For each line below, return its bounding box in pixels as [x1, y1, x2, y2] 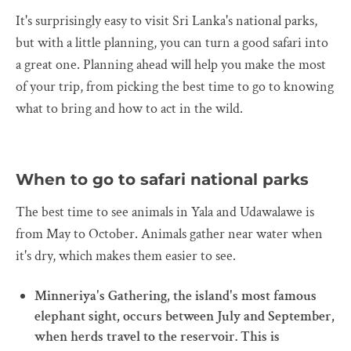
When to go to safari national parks [16, 170, 309, 190]
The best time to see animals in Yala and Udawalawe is [16, 203, 314, 222]
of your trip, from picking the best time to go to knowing [16, 78, 334, 96]
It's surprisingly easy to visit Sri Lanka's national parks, [16, 12, 317, 31]
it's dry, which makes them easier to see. [16, 247, 236, 266]
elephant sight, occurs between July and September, [34, 307, 335, 326]
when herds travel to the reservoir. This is [34, 327, 280, 346]
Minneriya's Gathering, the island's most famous [34, 287, 317, 306]
